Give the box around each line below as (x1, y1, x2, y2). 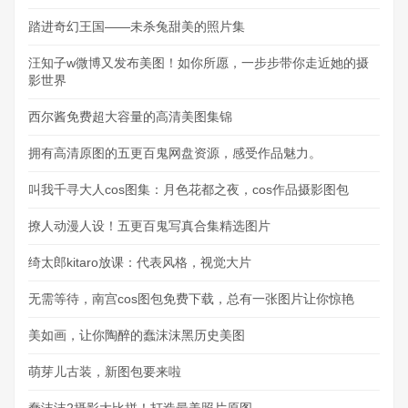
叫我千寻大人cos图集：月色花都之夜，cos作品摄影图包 (28, 181, 349, 197)
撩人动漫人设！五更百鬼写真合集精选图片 (28, 218, 270, 233)
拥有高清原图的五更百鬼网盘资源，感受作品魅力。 (28, 145, 321, 160)
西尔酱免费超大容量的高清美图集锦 (28, 108, 232, 124)
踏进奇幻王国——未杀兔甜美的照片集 (28, 18, 245, 34)
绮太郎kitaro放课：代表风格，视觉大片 (28, 254, 251, 270)
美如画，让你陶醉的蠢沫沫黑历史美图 (28, 327, 245, 342)
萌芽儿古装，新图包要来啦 (28, 363, 181, 379)
